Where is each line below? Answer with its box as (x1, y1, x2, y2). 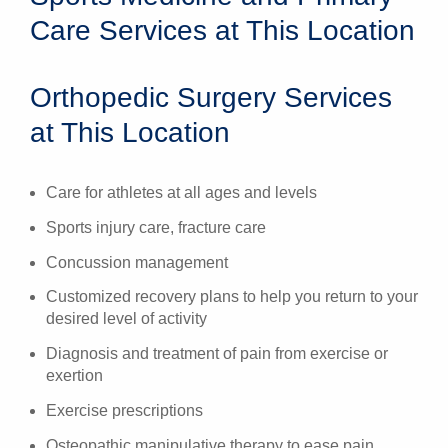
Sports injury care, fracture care (46, 218, 266, 236)
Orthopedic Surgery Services (30, 82, 392, 113)
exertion (46, 367, 103, 385)
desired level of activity (46, 310, 207, 328)
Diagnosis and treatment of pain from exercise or (46, 345, 388, 363)
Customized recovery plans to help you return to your (46, 288, 418, 306)
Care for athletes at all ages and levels (46, 184, 317, 201)
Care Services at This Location (30, 15, 415, 46)
